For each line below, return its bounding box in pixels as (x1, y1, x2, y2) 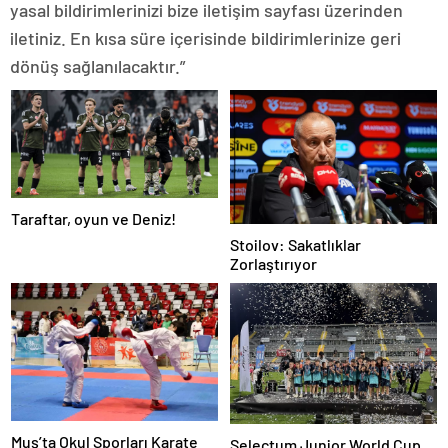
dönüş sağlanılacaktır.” (10, 54, 185, 77)
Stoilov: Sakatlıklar (230, 235, 361, 255)
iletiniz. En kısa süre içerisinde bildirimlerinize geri (10, 26, 401, 49)
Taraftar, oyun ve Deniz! (11, 208, 176, 228)
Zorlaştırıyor (230, 254, 317, 274)
